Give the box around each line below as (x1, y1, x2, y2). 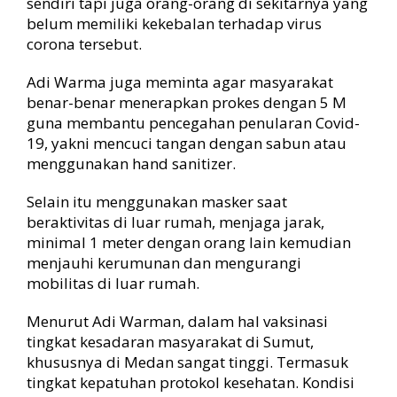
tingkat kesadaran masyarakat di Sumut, (27, 331, 314, 352)
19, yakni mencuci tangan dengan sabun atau (27, 133, 346, 153)
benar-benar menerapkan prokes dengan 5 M (27, 92, 346, 113)
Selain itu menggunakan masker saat (27, 191, 287, 212)
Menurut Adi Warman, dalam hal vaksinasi (27, 311, 328, 331)
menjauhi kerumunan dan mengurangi (27, 253, 301, 273)
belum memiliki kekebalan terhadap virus (27, 13, 322, 34)
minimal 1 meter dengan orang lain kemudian (27, 232, 351, 253)
